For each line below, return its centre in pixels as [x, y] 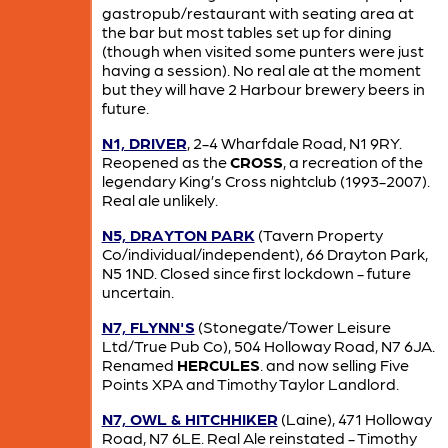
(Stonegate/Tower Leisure [292, 327]
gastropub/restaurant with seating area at [257, 13]
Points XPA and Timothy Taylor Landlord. [250, 384]
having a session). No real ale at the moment [261, 70]
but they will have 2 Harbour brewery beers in [263, 89]
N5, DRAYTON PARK [178, 235]
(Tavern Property [318, 235]
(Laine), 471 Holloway [354, 419]
